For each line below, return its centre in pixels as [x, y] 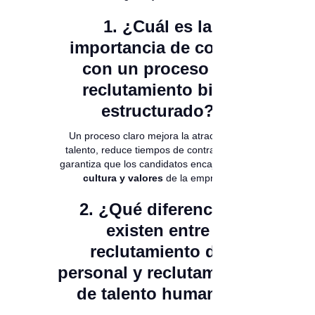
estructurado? [157, 111]
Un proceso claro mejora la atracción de [157, 136]
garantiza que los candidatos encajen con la [157, 164]
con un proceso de [157, 69]
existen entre [157, 231]
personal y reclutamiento [157, 273]
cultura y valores [123, 178]
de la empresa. [198, 178]
